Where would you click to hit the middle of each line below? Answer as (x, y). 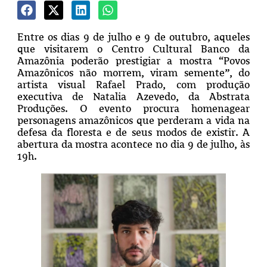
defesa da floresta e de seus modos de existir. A (133, 132)
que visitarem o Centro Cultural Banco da (133, 49)
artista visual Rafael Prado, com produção (133, 84)
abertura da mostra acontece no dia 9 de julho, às (133, 144)
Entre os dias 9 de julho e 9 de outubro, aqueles (133, 37)
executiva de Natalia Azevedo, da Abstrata (133, 96)
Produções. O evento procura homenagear (133, 108)
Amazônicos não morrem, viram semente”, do (133, 72)
